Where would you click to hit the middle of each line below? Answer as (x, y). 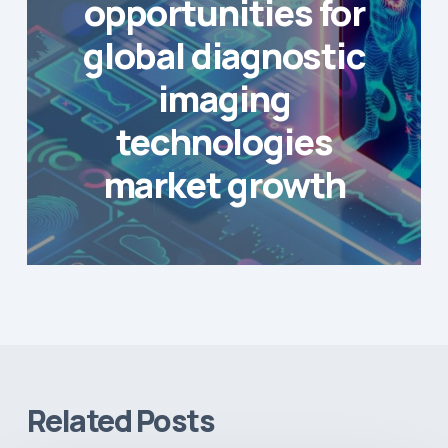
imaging (224, 98)
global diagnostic (224, 55)
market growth (224, 184)
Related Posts (120, 420)
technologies (224, 141)
